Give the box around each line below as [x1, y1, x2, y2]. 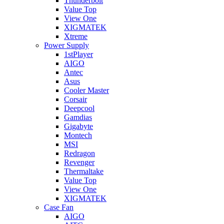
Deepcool [64, 104, 94, 112]
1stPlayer [64, 50, 93, 58]
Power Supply [44, 41, 89, 49]
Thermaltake [64, 167, 103, 175]
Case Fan [44, 203, 73, 211]
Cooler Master [64, 86, 109, 94]
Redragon [64, 149, 95, 157]
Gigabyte [64, 122, 93, 130]
